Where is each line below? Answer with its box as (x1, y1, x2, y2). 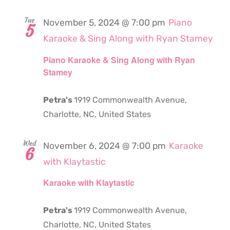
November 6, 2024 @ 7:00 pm (43, 140, 166, 151)
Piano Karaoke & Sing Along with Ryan (43, 53, 195, 66)
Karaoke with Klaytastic (43, 176, 135, 188)
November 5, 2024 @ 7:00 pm (43, 17, 165, 28)
